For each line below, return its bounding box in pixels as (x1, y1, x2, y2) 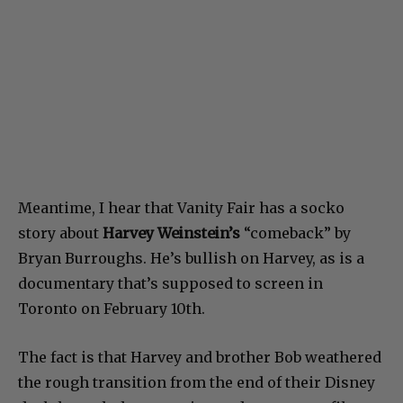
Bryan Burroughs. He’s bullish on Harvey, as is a (18, 248, 364, 267)
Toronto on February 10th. (18, 299, 205, 318)
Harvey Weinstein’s (103, 223, 240, 242)
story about (18, 223, 103, 242)
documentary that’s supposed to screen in (18, 273, 323, 292)
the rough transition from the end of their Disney (18, 372, 375, 391)
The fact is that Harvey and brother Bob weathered (18, 347, 381, 366)
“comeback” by (240, 223, 351, 242)
